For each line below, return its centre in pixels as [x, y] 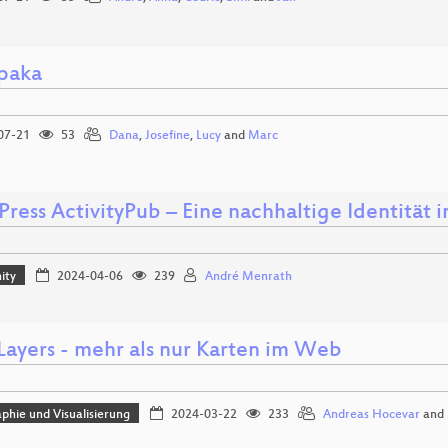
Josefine [167, 136]
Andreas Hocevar [371, 414]
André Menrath [248, 276]
